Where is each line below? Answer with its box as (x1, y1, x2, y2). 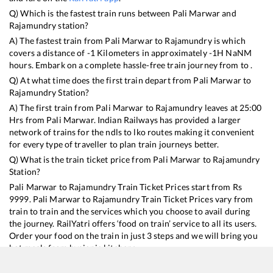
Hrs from (9, 114, 47, 125)
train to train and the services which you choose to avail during (9, 205, 250, 216)
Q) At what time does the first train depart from (9, 74, 194, 85)
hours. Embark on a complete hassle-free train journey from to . (9, 59, 253, 70)
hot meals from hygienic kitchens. (9, 242, 138, 253)
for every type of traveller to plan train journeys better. (9, 138, 219, 149)
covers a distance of (9, 47, 87, 58)
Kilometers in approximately (95, 47, 209, 58)
